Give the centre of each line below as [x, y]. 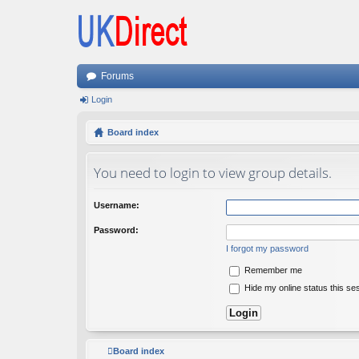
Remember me [272, 270]
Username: [117, 205]
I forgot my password [267, 248]
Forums [117, 76]
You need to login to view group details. [213, 172]
